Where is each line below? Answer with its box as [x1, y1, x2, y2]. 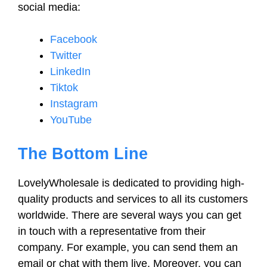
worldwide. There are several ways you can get [18, 209, 241, 221]
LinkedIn [50, 66, 91, 77]
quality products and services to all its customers [18, 193, 248, 205]
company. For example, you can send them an [18, 241, 238, 253]
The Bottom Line [18, 145, 148, 163]
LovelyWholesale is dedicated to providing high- [18, 177, 244, 189]
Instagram [50, 98, 98, 110]
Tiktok [50, 82, 78, 94]
